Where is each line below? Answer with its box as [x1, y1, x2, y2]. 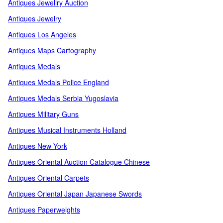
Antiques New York [8, 141, 67, 151]
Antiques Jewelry [8, 13, 61, 23]
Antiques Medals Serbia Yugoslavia [8, 93, 118, 103]
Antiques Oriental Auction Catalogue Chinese [8, 157, 150, 167]
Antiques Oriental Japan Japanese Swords [8, 189, 142, 199]
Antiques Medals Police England [8, 77, 109, 87]
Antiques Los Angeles [8, 29, 76, 39]
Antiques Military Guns [8, 109, 79, 119]
